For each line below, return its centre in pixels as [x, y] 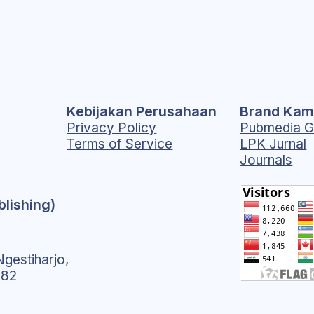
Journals [266, 160]
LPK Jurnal [273, 144]
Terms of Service [120, 144]
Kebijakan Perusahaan [142, 111]
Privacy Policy [112, 128]
